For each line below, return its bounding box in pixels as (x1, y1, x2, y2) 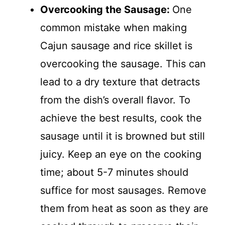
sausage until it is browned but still (40, 130, 205, 143)
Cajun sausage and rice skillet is (40, 40, 192, 52)
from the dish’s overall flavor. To (40, 94, 190, 106)
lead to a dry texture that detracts (40, 76, 200, 88)
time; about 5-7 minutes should (40, 166, 188, 179)
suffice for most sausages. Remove (40, 184, 206, 197)
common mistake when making (40, 22, 187, 34)
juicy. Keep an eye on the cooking (40, 148, 201, 161)
